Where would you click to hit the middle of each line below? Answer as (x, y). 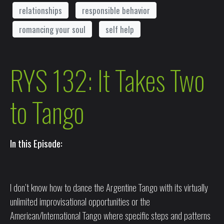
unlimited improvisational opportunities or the (80, 201)
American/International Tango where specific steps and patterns (110, 215)
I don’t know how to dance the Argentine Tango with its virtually (109, 187)
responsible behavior (116, 10)
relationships (40, 10)
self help (120, 29)
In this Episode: (36, 143)
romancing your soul (52, 29)
